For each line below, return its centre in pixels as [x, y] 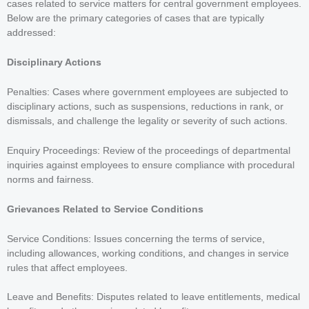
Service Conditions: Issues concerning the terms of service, [136, 239]
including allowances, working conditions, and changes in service [148, 253]
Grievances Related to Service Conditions [105, 209]
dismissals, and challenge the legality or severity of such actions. [147, 121]
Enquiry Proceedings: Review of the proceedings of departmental [149, 150]
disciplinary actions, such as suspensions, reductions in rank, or [145, 106]
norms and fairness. [50, 179]
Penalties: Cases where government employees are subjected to [148, 92]
